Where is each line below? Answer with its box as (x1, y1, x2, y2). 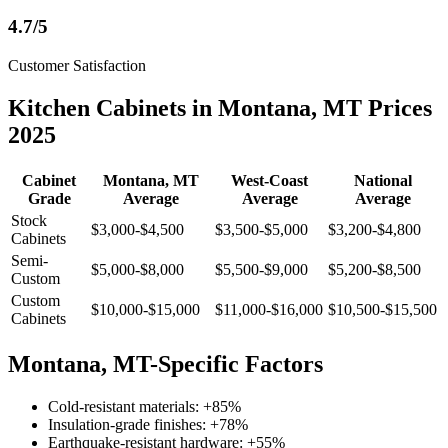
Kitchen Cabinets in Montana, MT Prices (8, 95, 432, 122)
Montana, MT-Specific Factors (8, 350, 323, 377)
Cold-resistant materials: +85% (48, 397, 241, 415)
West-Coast (231, 172, 308, 189)
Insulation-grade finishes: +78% (48, 415, 248, 433)
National (353, 172, 412, 189)
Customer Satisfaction (8, 57, 146, 75)
